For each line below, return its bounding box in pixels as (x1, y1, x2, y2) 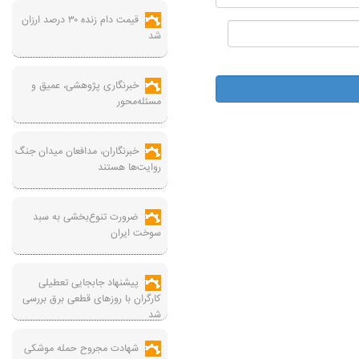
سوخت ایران (111, 225, 161, 241)
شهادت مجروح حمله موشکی (24, 341, 139, 357)
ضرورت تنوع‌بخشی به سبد (33, 209, 139, 225)
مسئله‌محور (117, 94, 161, 110)
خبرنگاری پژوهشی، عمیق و (31, 78, 139, 94)
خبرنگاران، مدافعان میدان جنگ (15, 143, 139, 159)
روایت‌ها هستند (98, 159, 161, 175)
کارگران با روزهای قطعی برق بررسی (22, 291, 161, 307)
